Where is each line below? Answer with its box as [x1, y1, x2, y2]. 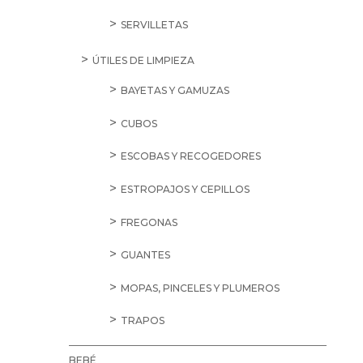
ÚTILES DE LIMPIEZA [92, 54, 194, 67]
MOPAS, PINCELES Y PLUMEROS [120, 281, 280, 294]
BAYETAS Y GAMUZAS [120, 84, 229, 97]
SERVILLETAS [120, 18, 188, 31]
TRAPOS [120, 314, 164, 327]
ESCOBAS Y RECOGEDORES [120, 150, 261, 163]
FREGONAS [120, 216, 177, 228]
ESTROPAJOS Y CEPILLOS [120, 182, 250, 195]
